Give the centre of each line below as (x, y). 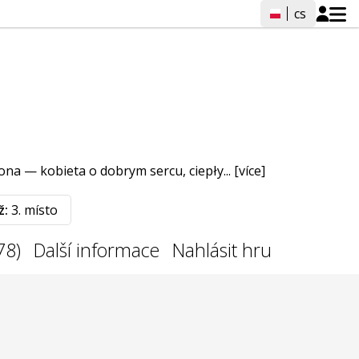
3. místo (33, 210)
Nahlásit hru (222, 250)
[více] (250, 171)
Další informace (97, 250)
